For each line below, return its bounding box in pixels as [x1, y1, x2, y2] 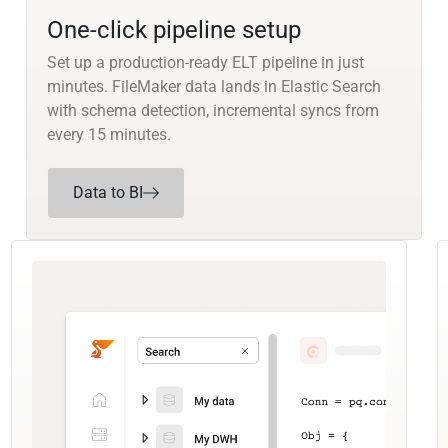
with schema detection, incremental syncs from [46, 101, 379, 121]
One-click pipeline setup [46, 16, 301, 45]
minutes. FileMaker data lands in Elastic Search [46, 77, 381, 97]
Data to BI [72, 183, 143, 203]
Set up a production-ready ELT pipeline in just [46, 53, 364, 73]
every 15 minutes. [46, 125, 171, 145]
